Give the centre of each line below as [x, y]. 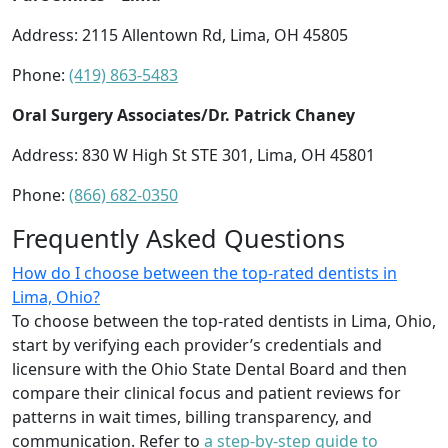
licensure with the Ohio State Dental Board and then [209, 368]
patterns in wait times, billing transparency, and [192, 416]
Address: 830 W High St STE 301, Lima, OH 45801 [193, 154]
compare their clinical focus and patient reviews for [206, 392]
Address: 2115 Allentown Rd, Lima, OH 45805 [180, 34]
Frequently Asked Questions [178, 237]
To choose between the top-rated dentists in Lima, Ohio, [224, 320]
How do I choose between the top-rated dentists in [204, 272]
